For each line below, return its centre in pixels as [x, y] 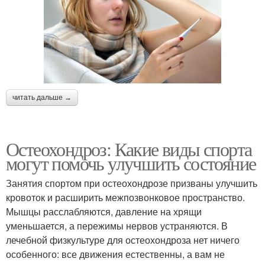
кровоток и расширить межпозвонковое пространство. [125, 197]
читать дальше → [42, 97]
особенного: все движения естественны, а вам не [115, 254]
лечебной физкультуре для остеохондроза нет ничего [123, 240]
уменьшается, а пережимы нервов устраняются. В [117, 225]
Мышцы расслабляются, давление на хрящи [104, 211]
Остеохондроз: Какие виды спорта [129, 148]
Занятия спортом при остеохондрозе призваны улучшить [132, 183]
